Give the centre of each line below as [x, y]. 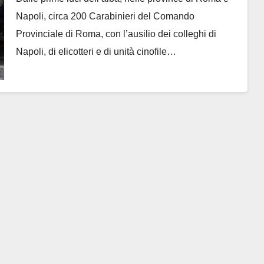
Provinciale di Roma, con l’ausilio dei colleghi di [116, 34]
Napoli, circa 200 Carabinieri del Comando [105, 16]
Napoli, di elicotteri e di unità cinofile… [96, 51]
